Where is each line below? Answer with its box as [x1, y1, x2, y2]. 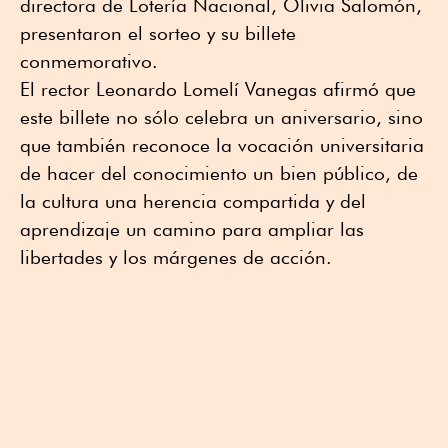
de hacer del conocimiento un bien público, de [20, 162, 418, 185]
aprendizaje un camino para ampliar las [20, 218, 364, 241]
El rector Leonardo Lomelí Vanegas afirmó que [20, 78, 416, 101]
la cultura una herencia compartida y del [20, 190, 366, 213]
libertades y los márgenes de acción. [20, 246, 332, 269]
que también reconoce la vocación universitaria [20, 134, 424, 157]
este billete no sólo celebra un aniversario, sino [20, 106, 423, 129]
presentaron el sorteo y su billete [20, 22, 296, 45]
